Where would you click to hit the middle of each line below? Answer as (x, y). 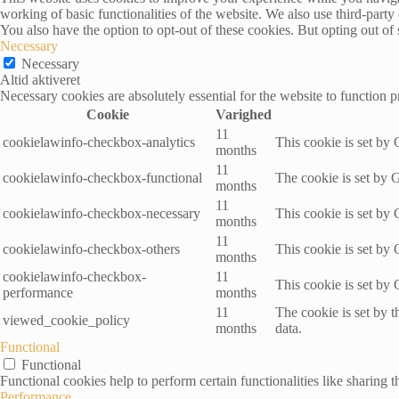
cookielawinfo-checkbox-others (91, 248)
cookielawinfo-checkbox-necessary (102, 213)
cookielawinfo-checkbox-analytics (99, 142)
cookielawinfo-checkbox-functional (102, 177)
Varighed (244, 114)
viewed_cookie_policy (66, 320)
